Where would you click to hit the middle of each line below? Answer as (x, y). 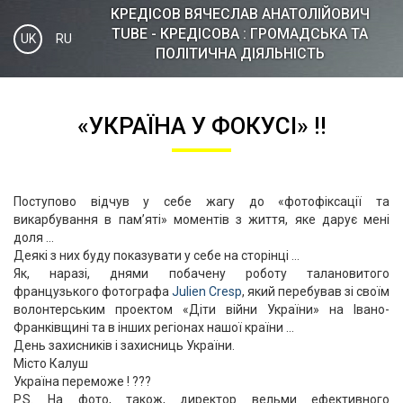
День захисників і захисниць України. (124, 345)
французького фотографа (93, 291)
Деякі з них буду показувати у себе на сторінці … (157, 255)
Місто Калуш (51, 363)
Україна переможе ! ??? (82, 381)
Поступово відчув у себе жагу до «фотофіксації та (201, 201)
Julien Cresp (207, 291)
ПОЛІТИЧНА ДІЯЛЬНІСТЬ (240, 54)
